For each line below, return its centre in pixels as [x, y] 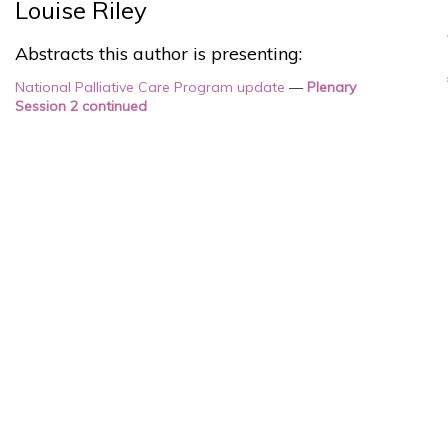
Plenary [331, 87]
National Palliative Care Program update [150, 87]
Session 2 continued [81, 106]
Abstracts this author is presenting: [158, 53]
